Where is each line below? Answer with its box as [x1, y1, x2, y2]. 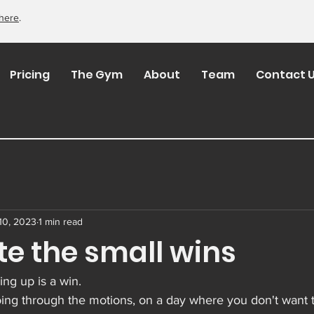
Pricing [9, 67, 50, 83]
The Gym [70, 67, 123, 83]
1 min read [39, 215, 83, 227]
